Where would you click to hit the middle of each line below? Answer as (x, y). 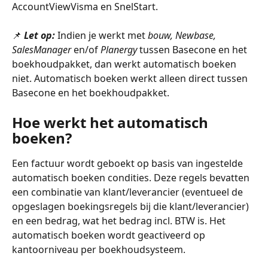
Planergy (120, 50)
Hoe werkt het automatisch (112, 122)
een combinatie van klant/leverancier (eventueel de (129, 192)
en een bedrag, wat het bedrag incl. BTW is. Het (120, 220)
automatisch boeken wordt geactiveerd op (110, 235)
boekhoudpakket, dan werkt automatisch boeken (125, 64)
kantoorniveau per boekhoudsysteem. (100, 249)
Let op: (39, 36)
